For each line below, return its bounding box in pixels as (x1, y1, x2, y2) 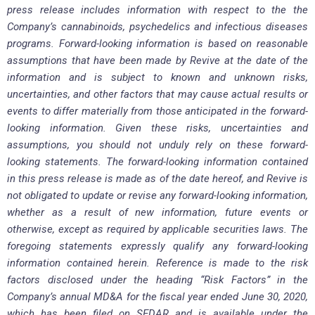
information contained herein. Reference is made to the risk (7, 257, 308, 270)
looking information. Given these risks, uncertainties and (7, 122, 308, 135)
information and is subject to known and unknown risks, (7, 71, 308, 84)
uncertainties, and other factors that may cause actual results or (7, 88, 308, 101)
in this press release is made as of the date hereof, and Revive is (7, 172, 308, 186)
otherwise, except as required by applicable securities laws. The (7, 223, 308, 236)
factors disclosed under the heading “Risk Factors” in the (7, 274, 308, 287)
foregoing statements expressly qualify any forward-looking (7, 240, 308, 253)
